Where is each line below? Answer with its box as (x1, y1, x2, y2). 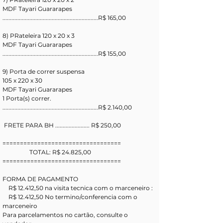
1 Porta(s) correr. (2, 95, 51, 102)
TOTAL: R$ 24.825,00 (29, 148, 91, 156)
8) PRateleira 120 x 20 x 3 (2, 32, 76, 39)
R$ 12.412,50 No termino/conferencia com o (2, 193, 8, 201)
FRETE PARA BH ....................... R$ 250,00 (4, 121, 121, 129)
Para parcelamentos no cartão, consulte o (2, 211, 129, 219)
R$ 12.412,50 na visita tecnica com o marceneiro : (8, 184, 154, 192)
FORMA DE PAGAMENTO (2, 175, 78, 183)
